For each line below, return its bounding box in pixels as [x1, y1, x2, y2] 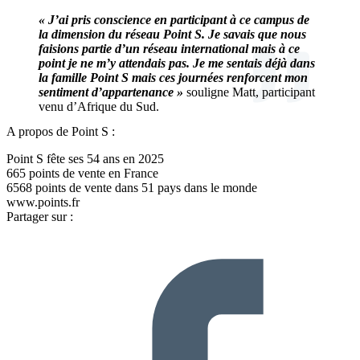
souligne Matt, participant [183, 84, 315, 99]
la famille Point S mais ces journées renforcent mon [39, 70, 308, 84]
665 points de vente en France [6, 166, 158, 181]
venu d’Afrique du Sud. [39, 99, 159, 113]
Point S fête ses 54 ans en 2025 [6, 152, 164, 166]
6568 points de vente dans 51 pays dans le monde [6, 181, 257, 195]
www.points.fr [6, 195, 80, 210]
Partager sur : [6, 210, 73, 224]
